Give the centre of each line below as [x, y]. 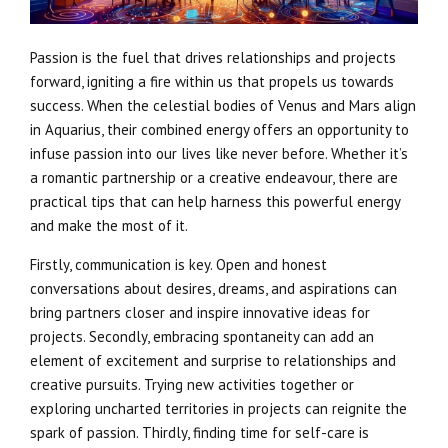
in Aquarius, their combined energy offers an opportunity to [219, 130]
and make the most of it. [109, 226]
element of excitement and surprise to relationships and [213, 361]
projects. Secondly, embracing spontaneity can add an [202, 337]
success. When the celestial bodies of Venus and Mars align [223, 106]
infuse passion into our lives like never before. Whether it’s [219, 154]
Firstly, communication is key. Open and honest [178, 265]
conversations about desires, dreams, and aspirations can [213, 289]
